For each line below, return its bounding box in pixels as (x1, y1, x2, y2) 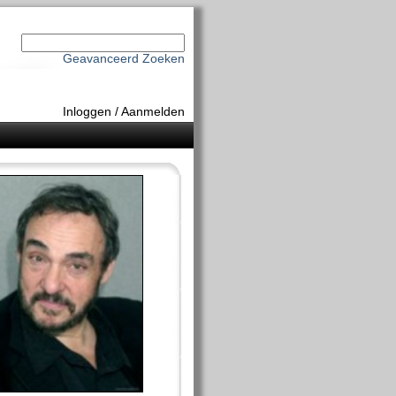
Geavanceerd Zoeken (62, 51, 185, 65)
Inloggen (62, 104, 111, 118)
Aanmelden (120, 104, 185, 118)
